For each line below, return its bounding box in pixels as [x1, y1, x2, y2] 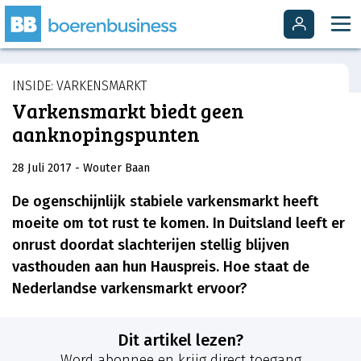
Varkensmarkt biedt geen [12, 97, 244, 124]
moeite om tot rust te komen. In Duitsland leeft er [12, 214, 345, 232]
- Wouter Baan [75, 161, 150, 176]
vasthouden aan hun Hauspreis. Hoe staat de [12, 257, 309, 276]
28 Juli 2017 [12, 161, 75, 176]
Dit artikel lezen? [129, 330, 243, 350]
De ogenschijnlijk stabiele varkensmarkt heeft [12, 192, 318, 210]
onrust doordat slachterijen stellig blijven [12, 235, 289, 254]
